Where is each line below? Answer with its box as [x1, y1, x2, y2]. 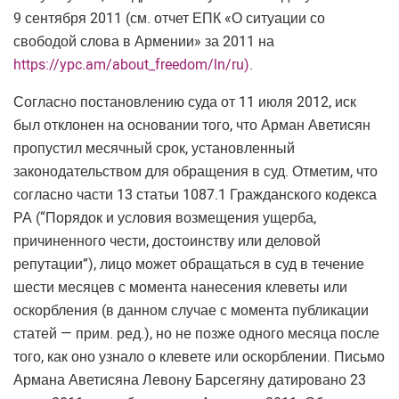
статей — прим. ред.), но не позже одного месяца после [13, 325, 379, 342]
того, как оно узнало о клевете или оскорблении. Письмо [13, 348, 385, 365]
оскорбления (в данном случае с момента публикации [13, 302, 369, 319]
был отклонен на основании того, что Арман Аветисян [13, 117, 370, 134]
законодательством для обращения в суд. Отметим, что [13, 163, 378, 180]
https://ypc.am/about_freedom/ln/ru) [13, 56, 249, 73]
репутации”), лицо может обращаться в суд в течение [13, 256, 364, 273]
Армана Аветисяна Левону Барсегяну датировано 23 [13, 371, 366, 388]
